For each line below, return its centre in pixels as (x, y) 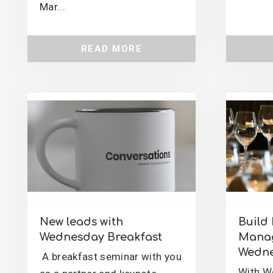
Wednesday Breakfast (101, 237)
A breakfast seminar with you (111, 257)
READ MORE (112, 49)
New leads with (81, 222)
